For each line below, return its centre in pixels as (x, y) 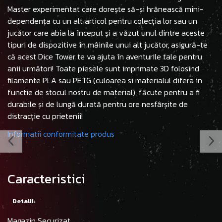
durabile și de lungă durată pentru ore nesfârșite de (98, 104)
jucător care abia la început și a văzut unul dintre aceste (106, 33)
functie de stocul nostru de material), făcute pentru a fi (104, 92)
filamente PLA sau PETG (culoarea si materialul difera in (105, 81)
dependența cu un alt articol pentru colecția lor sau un (102, 21)
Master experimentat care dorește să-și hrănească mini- (106, 9)
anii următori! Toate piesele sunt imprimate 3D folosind (103, 69)
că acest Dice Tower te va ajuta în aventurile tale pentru (105, 57)
